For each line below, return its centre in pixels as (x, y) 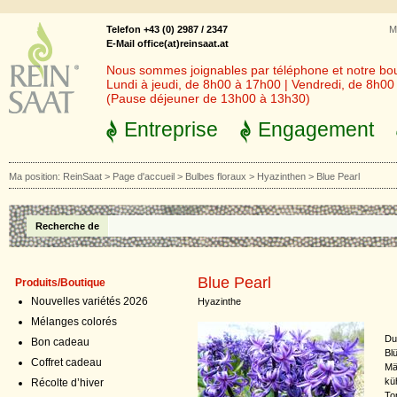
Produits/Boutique (60, 283)
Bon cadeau (60, 342)
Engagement (316, 129)
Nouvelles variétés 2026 (90, 301)
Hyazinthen (281, 176)
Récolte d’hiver (67, 383)
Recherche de (67, 226)
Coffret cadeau (66, 362)
